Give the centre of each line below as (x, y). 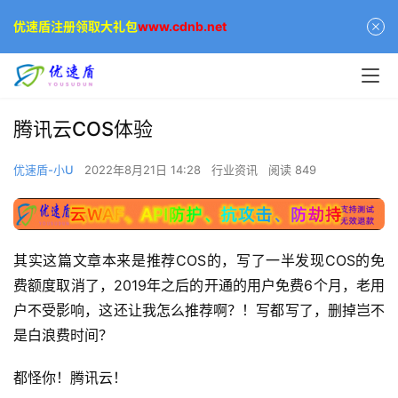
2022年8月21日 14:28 (144, 170)
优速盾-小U (44, 170)
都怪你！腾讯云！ (70, 377)
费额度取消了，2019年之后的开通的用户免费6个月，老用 (199, 285)
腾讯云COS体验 (83, 129)
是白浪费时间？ (63, 334)
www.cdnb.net (182, 26)
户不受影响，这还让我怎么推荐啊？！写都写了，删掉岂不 (199, 310)
